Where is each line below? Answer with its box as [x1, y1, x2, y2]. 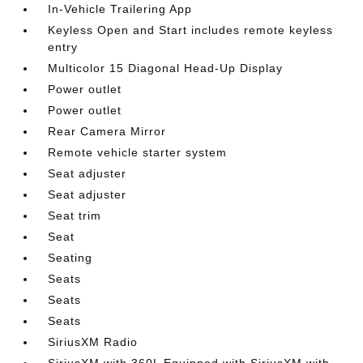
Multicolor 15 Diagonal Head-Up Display [48, 61, 284, 75]
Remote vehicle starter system [48, 145, 228, 159]
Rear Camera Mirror [48, 124, 167, 138]
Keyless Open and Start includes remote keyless [48, 23, 334, 36]
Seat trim [48, 208, 102, 222]
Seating [48, 250, 93, 264]
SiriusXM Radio [48, 335, 139, 348]
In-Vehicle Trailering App [48, 2, 193, 15]
